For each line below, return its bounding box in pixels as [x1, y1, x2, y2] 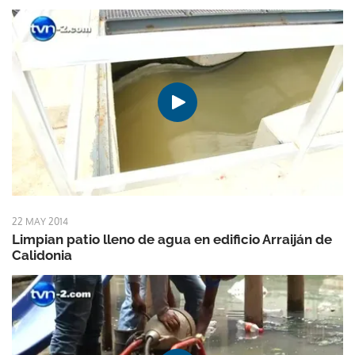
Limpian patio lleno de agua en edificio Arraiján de [12, 231, 332, 247]
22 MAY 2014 [12, 216, 68, 227]
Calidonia [12, 247, 72, 263]
